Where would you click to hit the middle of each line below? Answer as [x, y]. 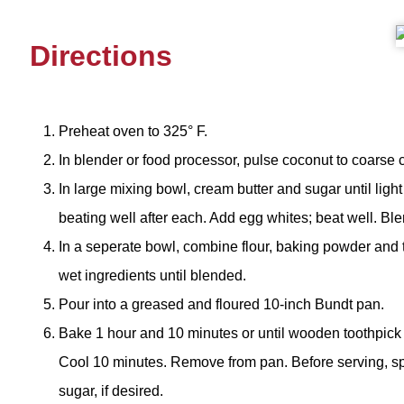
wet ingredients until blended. [152, 275]
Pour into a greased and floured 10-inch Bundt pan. [221, 304]
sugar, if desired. [110, 390]
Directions [101, 55]
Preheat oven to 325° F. [133, 131]
